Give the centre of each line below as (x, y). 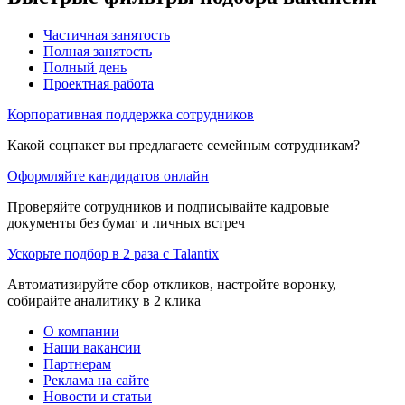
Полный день (85, 67)
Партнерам (77, 363)
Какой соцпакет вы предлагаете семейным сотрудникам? (184, 145)
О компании (81, 331)
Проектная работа (99, 83)
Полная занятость (98, 51)
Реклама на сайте (96, 380)
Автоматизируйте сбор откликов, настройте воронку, (172, 284)
